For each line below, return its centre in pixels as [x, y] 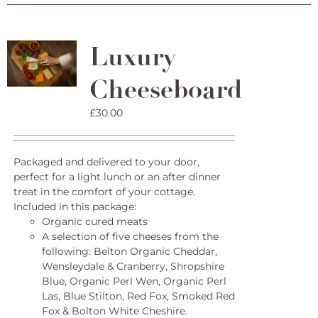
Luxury [132, 57]
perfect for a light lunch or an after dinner [117, 177]
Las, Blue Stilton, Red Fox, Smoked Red [138, 296]
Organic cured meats [94, 221]
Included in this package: [75, 207]
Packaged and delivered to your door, [106, 162]
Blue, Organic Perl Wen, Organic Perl [134, 281]
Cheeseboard [165, 89]
